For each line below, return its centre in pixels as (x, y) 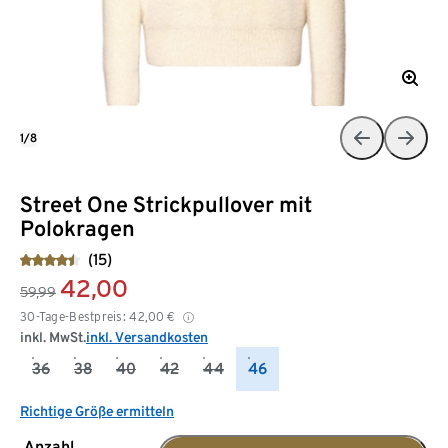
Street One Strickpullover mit (166, 203)
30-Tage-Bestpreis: (73, 316)
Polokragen (77, 227)
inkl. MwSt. (53, 336)
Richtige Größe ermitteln (97, 410)
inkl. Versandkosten (147, 336)
